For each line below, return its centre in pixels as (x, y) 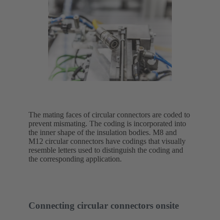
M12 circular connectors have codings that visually (107, 141)
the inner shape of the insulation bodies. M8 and (103, 132)
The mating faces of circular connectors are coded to (109, 114)
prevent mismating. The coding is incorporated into (107, 123)
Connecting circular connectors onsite (104, 205)
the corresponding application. (75, 159)
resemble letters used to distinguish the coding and (106, 150)
